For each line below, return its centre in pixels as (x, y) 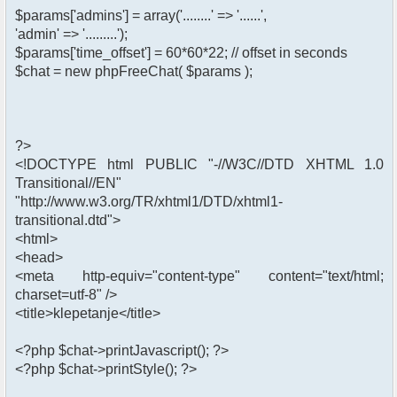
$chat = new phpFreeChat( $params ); (134, 72)
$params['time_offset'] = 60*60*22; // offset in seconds (181, 53)
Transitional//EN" (68, 183)
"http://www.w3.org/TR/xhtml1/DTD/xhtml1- (149, 202)
